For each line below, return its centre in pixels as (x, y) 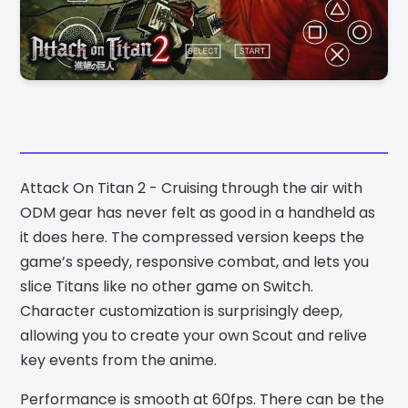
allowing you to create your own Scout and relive (194, 336)
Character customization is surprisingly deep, (182, 311)
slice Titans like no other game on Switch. (167, 287)
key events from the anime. (119, 361)
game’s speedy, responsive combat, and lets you (195, 262)
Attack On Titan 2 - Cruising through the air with (192, 189)
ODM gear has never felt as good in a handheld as (198, 213)
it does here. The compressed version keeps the (193, 238)
